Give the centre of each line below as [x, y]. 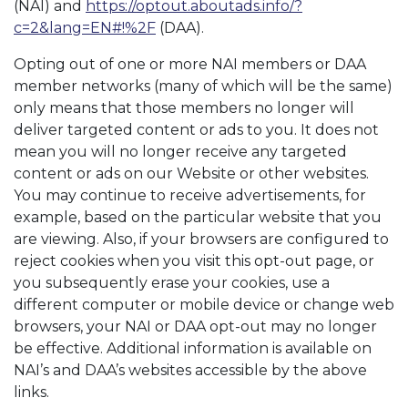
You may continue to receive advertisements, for [190, 195]
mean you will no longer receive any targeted [180, 152]
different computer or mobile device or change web [204, 305]
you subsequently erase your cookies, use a [172, 283]
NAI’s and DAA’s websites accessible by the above [190, 370]
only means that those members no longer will [184, 108]
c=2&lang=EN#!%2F [85, 28]
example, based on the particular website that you [198, 217]
